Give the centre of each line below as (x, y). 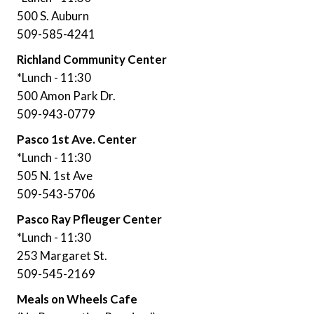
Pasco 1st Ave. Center (77, 139)
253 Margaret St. (62, 255)
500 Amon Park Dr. (66, 95)
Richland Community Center (92, 59)
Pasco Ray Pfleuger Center (89, 219)
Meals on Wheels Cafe (77, 299)
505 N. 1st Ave (55, 175)
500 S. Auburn (53, 15)
